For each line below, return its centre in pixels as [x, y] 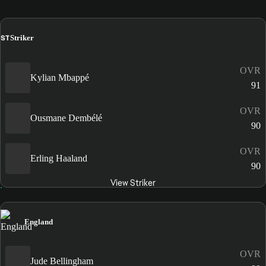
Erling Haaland [59, 158]
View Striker [133, 183]
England [39, 221]
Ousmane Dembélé [66, 118]
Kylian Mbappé [60, 77]
